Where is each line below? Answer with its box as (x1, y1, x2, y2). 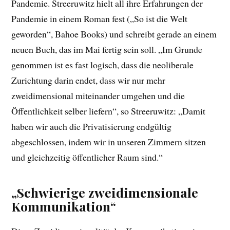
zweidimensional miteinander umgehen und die (11, 89, 185, 102)
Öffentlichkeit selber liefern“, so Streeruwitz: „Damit (11, 104, 206, 117)
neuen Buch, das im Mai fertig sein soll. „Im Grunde (11, 43, 203, 55)
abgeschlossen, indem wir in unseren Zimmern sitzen (11, 135, 206, 148)
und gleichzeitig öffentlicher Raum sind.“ (11, 150, 163, 163)
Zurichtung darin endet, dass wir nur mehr (11, 73, 166, 86)
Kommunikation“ (11, 197, 117, 215)
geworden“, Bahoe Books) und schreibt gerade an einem (11, 27, 217, 40)
